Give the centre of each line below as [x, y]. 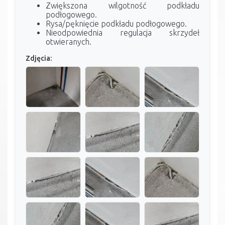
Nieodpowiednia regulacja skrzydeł [123, 32]
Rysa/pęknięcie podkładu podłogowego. [116, 23]
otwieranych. [69, 41]
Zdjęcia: [39, 58]
